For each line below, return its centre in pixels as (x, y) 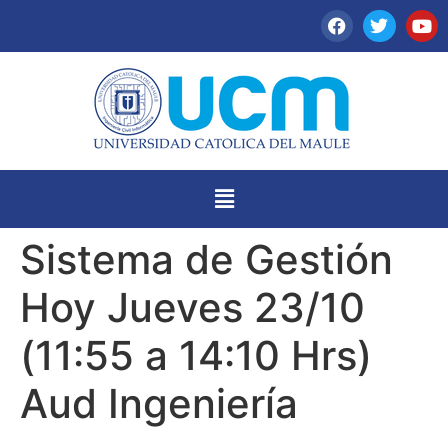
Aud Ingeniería (159, 403)
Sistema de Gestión (206, 259)
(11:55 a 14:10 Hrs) (196, 355)
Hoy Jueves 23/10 (192, 307)
